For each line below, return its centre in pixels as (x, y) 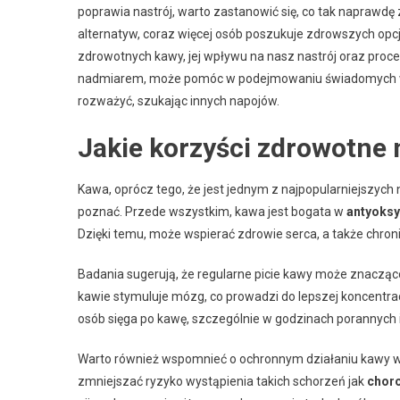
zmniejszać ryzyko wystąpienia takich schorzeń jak (222, 381)
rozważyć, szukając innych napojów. (179, 100)
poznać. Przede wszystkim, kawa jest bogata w (212, 211)
